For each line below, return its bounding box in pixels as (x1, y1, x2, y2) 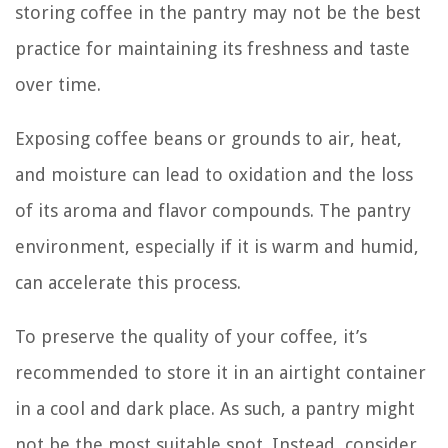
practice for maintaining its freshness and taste (15, 38, 410, 60)
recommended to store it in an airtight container (15, 362, 426, 384)
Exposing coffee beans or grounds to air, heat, (15, 128, 402, 150)
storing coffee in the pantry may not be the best (15, 2, 421, 24)
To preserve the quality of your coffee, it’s (15, 326, 367, 348)
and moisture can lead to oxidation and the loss (15, 164, 413, 186)
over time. (15, 74, 101, 96)
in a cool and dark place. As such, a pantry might (15, 398, 415, 420)
